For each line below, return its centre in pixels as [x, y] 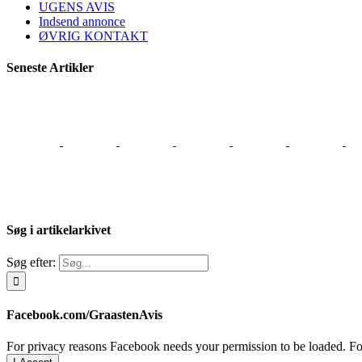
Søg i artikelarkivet [59, 229]
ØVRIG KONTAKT [93, 36]
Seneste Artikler [50, 68]
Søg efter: [31, 262]
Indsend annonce [82, 21]
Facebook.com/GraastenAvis [84, 315]
